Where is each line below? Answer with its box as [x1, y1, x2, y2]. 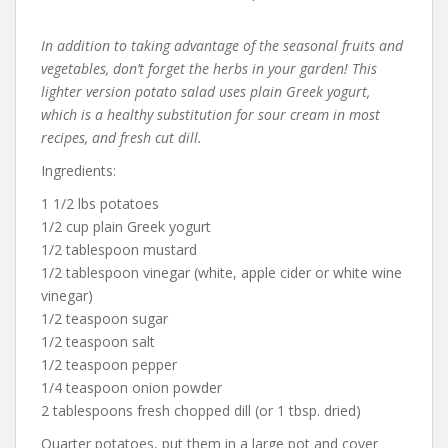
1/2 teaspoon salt [41, 331, 155, 351]
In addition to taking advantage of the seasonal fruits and [41, 35, 403, 55]
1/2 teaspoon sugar [41, 308, 168, 328]
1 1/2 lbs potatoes [41, 193, 159, 213]
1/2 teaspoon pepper [41, 354, 177, 374]
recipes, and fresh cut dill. [41, 127, 202, 147]
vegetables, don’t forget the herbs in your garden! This [41, 58, 377, 78]
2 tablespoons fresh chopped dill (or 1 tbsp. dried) [41, 400, 361, 420]
